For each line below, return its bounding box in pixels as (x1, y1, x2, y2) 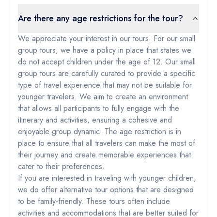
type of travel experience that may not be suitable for (18, 79, 192, 91)
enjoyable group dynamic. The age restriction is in (18, 126, 181, 137)
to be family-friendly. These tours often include (18, 196, 170, 207)
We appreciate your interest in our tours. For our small (18, 33, 195, 44)
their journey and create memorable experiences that (18, 149, 191, 160)
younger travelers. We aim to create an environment (18, 91, 188, 102)
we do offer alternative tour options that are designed (18, 184, 194, 195)
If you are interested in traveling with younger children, (18, 172, 196, 184)
